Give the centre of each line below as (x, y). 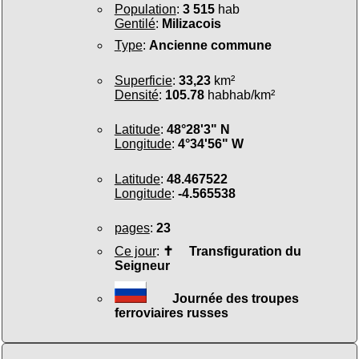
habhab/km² (239, 95)
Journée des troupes (235, 298)
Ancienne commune (210, 46)
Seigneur (142, 266)
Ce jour (135, 252)
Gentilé (135, 23)
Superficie (143, 80)
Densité (136, 95)
